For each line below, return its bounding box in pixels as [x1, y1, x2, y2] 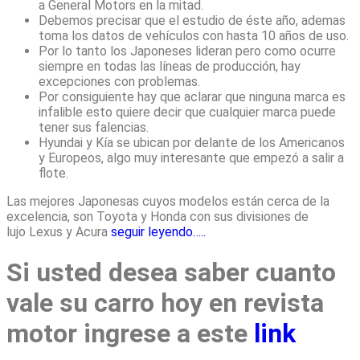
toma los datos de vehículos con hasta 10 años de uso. [39, 28, 349, 44]
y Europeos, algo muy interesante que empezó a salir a [39, 150, 344, 166]
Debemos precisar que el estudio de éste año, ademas [39, 13, 346, 29]
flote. [39, 166, 68, 182]
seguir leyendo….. [111, 224, 206, 240]
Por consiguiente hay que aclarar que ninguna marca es [39, 89, 346, 105]
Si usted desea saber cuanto [6, 256, 336, 288]
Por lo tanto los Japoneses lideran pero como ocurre [39, 43, 336, 59]
